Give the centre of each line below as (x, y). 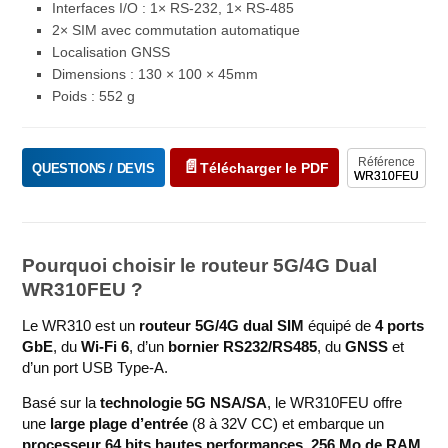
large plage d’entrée (119, 424)
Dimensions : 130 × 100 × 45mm (155, 74)
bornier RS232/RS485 (243, 347)
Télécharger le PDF (264, 168)
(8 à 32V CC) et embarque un (286, 424)
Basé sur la (61, 403)
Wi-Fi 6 (105, 347)
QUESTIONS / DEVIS (93, 168)
